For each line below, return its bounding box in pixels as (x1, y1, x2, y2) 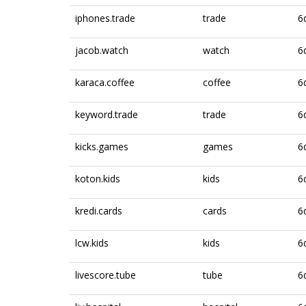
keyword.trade (75, 108, 138, 121)
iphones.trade (75, 12, 135, 25)
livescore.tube (75, 268, 136, 281)
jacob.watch (75, 44, 128, 57)
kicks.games (75, 140, 128, 153)
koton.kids (75, 172, 120, 185)
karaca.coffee (75, 76, 135, 89)
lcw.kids (75, 236, 109, 249)
